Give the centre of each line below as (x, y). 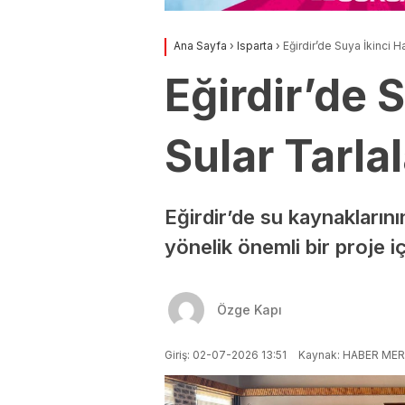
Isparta (255, 45)
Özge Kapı (250, 310)
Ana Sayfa (200, 45)
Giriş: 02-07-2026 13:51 (226, 354)
